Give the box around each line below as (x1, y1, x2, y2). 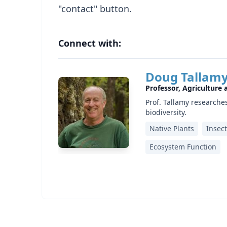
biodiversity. (145, 107, 186, 117)
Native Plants (149, 124, 194, 133)
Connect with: (58, 37, 121, 49)
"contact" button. (58, 3, 132, 15)
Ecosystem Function (149, 142, 216, 152)
